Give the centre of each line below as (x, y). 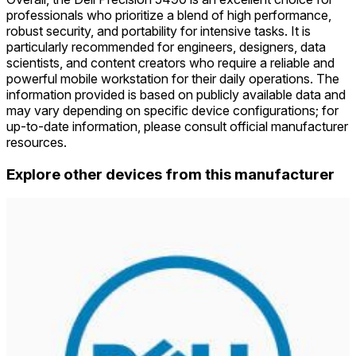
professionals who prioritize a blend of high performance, (169, 15)
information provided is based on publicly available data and (176, 94)
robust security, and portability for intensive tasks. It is (159, 31)
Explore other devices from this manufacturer (170, 174)
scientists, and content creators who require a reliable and (170, 62)
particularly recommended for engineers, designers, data (166, 46)
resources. (37, 142)
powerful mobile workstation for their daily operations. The (173, 78)
